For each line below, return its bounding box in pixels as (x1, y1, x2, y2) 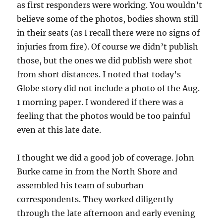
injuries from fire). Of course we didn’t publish (17, 42, 199, 52)
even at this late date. (17, 125, 102, 135)
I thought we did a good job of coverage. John (17, 153, 195, 163)
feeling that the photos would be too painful (17, 111, 191, 121)
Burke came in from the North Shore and (17, 166, 178, 177)
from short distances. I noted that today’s (17, 69, 181, 80)
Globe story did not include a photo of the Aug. (17, 83, 200, 94)
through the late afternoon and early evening (17, 208, 196, 219)
